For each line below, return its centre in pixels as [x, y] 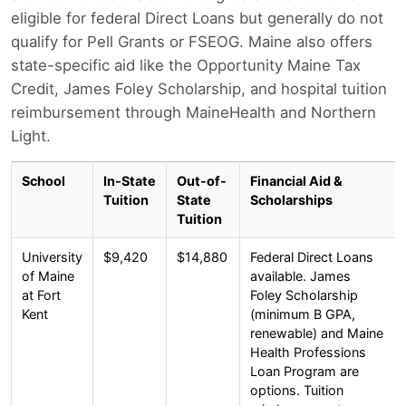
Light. [31, 136]
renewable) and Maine [316, 333]
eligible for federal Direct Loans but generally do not [197, 19]
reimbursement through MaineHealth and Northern [193, 113]
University [52, 256]
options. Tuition [296, 390]
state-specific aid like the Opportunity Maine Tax [186, 66]
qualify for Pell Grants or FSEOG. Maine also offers [192, 42]
